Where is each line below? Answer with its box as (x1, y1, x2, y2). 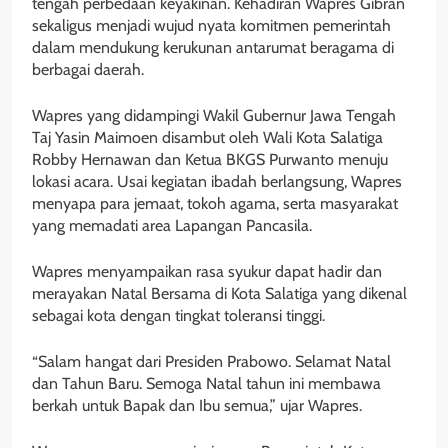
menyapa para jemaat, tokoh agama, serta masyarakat (32, 194, 398, 214)
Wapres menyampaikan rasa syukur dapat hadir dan (32, 262, 382, 282)
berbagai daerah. (32, 60, 144, 80)
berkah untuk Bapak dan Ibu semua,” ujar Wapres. (32, 396, 362, 416)
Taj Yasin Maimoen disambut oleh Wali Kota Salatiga (32, 128, 383, 148)
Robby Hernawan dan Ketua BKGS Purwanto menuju (32, 150, 388, 170)
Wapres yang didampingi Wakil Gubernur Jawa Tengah (32, 106, 396, 126)
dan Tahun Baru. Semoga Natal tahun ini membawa (32, 374, 381, 394)
